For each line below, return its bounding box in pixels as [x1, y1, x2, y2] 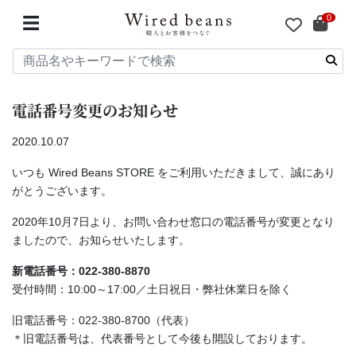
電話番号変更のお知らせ [12, 100, 178, 122]
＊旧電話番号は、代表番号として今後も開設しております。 [12, 332, 312, 346]
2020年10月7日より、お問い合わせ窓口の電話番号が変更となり [12, 215, 335, 229]
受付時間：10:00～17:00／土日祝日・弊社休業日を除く [12, 283, 292, 296]
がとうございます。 [12, 184, 112, 198]
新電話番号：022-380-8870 [12, 265, 150, 278]
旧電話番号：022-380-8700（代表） [12, 314, 195, 327]
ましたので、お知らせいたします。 [12, 234, 190, 247]
